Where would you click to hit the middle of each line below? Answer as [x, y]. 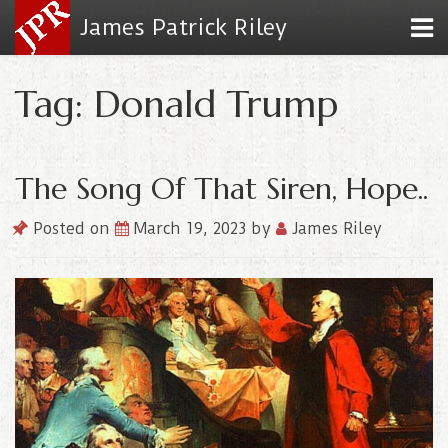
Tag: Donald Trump [176, 103]
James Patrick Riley [183, 27]
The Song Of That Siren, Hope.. [221, 188]
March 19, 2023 [192, 228]
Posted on [71, 228]
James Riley [334, 228]
